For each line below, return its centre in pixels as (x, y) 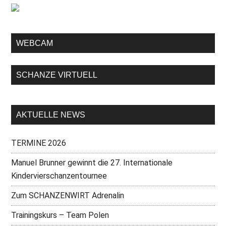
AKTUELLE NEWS (51, 115)
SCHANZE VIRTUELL (57, 75)
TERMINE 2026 (39, 143)
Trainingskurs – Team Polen (60, 215)
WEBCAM (35, 43)
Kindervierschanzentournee (59, 176)
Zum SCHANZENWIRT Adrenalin (68, 195)
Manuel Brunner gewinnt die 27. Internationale (92, 163)
